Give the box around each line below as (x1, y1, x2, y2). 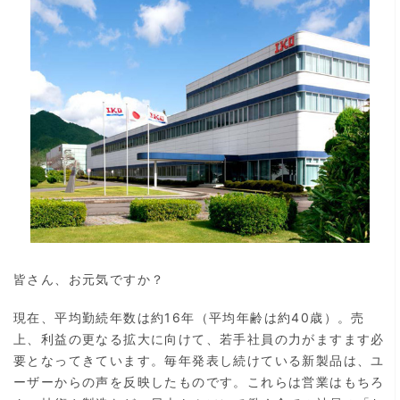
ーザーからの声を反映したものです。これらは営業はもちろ (13, 373, 385, 389)
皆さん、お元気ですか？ (13, 271, 165, 287)
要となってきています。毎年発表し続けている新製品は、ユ (13, 352, 385, 368)
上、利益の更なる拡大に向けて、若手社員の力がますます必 (13, 330, 385, 346)
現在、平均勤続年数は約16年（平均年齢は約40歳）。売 (13, 309, 365, 325)
